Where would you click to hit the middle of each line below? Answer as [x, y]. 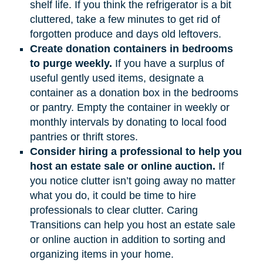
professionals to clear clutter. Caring [114, 210]
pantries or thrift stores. [84, 136]
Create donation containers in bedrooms [131, 48]
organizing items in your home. [102, 254]
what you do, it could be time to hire [113, 195]
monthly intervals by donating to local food [128, 122]
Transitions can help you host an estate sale [132, 225]
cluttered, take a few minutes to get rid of [125, 19]
